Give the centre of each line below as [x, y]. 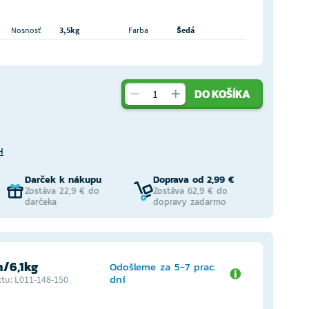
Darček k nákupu [63, 180]
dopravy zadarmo [190, 202]
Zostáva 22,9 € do [62, 191]
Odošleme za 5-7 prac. [162, 267]
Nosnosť [26, 30]
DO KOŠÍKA [222, 94]
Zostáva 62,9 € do [191, 191]
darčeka [40, 202]
